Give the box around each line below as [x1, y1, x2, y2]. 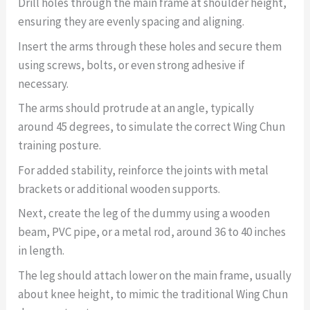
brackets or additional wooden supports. [18, 181, 221, 197]
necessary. [18, 75, 69, 91]
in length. [18, 243, 65, 259]
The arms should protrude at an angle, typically [18, 100, 255, 116]
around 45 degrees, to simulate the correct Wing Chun [18, 119, 286, 135]
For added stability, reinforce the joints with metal [18, 162, 269, 178]
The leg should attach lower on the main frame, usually [18, 267, 292, 283]
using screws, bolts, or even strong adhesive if [18, 57, 246, 73]
